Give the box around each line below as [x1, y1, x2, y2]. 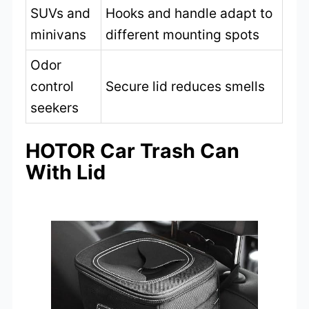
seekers [30, 99, 79, 117]
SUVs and [30, 5, 91, 22]
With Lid [26, 159, 106, 184]
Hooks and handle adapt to [106, 5, 273, 22]
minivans [30, 26, 87, 43]
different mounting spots [106, 26, 260, 43]
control [30, 78, 74, 95]
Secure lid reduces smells [106, 78, 266, 95]
